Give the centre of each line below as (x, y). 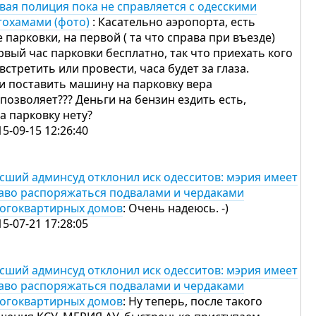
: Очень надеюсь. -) (176, 208)
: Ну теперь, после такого (193, 301)
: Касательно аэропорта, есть (174, 22)
